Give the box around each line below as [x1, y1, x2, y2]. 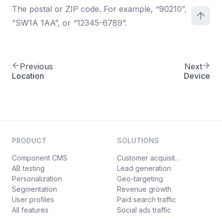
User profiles [12, 195, 54, 204]
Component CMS [12, 154, 67, 162]
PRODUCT [12, 136, 47, 145]
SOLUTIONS [117, 136, 159, 145]
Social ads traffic [117, 206, 171, 214]
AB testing [12, 164, 45, 172]
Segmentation [12, 185, 57, 193]
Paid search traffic [117, 195, 176, 204]
